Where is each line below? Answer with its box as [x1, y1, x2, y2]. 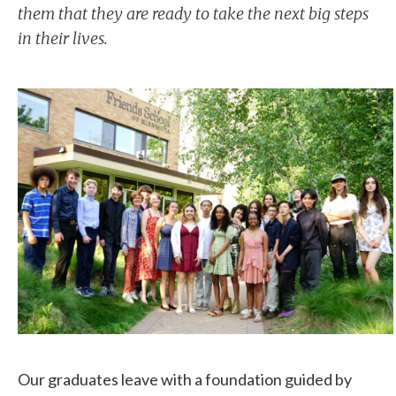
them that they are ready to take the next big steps [18, 3, 369, 24]
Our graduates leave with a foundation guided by [18, 369, 352, 389]
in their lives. [18, 27, 108, 49]
